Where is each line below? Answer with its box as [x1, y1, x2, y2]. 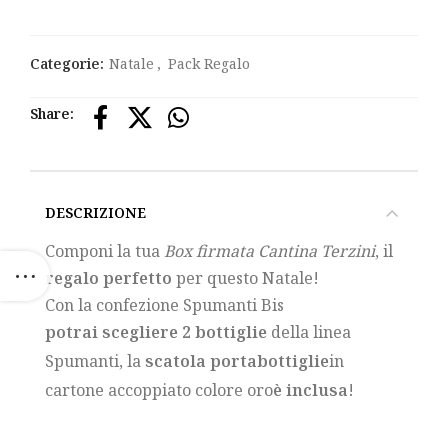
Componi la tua [45, 239, 164, 262]
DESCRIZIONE [45, 202, 146, 222]
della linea [267, 320, 351, 343]
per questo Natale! [172, 266, 319, 289]
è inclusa [273, 378, 348, 401]
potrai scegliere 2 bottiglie [45, 320, 267, 343]
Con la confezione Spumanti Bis [45, 293, 284, 316]
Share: [30, 104, 74, 124]
